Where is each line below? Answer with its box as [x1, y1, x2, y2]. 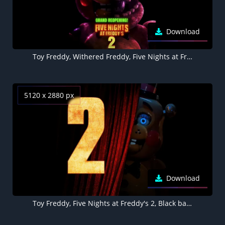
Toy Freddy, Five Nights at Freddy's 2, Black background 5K [186, 198, 192, 208]
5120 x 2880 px [24, 90, 74, 100]
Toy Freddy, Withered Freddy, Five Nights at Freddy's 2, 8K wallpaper [186, 52, 192, 62]
